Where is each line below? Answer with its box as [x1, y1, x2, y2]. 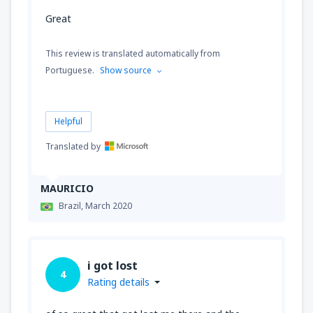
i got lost [87, 258, 138, 274]
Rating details [87, 275, 150, 289]
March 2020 [85, 200, 132, 212]
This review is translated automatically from [45, 48, 220, 60]
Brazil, [59, 200, 85, 212]
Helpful [54, 115, 82, 128]
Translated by [45, 140, 101, 153]
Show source [100, 64, 152, 77]
